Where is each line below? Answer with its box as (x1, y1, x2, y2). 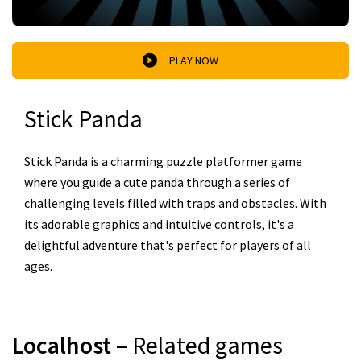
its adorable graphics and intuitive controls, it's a (24, 216, 294, 232)
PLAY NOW (169, 52, 218, 68)
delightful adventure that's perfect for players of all (24, 237, 311, 253)
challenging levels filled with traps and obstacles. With (24, 195, 326, 211)
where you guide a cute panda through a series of (24, 174, 290, 190)
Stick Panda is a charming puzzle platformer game (24, 153, 302, 169)
